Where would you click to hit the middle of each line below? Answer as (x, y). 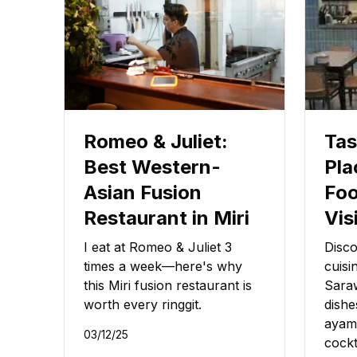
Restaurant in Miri (167, 218)
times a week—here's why (163, 267)
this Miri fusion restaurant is (168, 286)
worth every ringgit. (143, 305)
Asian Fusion (143, 193)
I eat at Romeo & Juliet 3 (158, 247)
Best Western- (152, 167)
